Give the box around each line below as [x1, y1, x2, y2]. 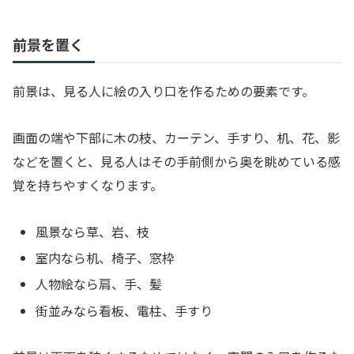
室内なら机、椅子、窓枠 [36, 248, 175, 268]
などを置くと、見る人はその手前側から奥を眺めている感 [13, 152, 341, 171]
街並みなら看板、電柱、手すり [36, 300, 213, 320]
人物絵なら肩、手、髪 [36, 274, 163, 294]
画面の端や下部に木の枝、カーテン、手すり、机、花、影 [13, 128, 340, 148]
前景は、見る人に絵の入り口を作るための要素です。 [13, 81, 314, 101]
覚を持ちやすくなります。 [13, 175, 163, 195]
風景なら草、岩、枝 [36, 222, 150, 242]
